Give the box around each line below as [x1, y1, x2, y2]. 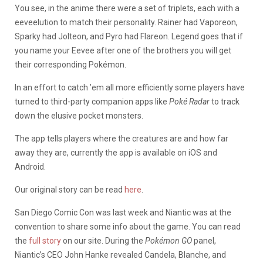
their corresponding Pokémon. [15, 60, 126, 70]
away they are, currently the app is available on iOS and [15, 148, 217, 158]
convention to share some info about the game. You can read [15, 222, 241, 232]
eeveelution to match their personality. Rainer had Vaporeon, [15, 18, 238, 28]
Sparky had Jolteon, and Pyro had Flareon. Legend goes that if [15, 32, 243, 42]
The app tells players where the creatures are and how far [15, 134, 228, 144]
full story [29, 236, 61, 246]
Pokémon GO [145, 236, 192, 246]
